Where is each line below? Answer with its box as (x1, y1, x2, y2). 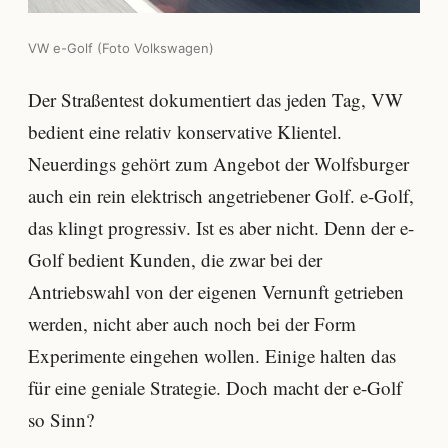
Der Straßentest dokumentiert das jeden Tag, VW (28, 86, 403, 112)
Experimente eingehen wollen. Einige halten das (28, 342, 396, 368)
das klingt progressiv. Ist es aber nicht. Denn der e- (28, 214, 414, 240)
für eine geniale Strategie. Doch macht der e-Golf (28, 374, 402, 400)
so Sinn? (28, 406, 94, 432)
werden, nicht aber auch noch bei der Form (28, 310, 356, 336)
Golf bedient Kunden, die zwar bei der (28, 246, 322, 272)
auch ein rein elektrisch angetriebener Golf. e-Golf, (28, 182, 414, 208)
